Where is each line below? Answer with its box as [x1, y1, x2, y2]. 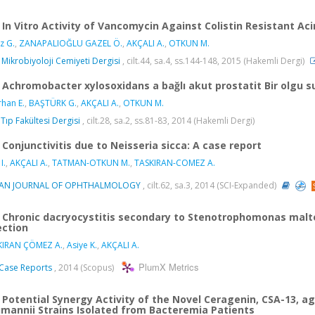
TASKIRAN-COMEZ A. [134, 156, 215, 169]
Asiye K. [67, 238, 97, 251]
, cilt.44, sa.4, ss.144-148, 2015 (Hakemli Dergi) [120, 54, 307, 67]
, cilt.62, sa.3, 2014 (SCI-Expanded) [141, 179, 278, 191]
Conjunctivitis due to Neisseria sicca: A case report [2, 138, 262, 152]
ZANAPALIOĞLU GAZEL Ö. [19, 37, 122, 49]
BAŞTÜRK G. [29, 96, 77, 109]
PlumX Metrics [139, 260, 199, 274]
